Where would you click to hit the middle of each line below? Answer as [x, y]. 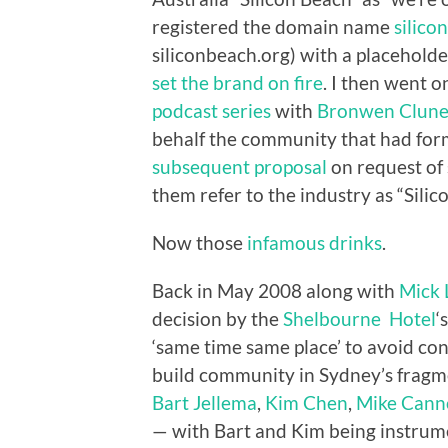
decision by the [217, 318]
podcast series [211, 110]
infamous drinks [314, 242]
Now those [199, 242]
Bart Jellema [204, 402]
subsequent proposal [239, 166]
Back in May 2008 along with [275, 290]
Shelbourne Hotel [359, 318]
